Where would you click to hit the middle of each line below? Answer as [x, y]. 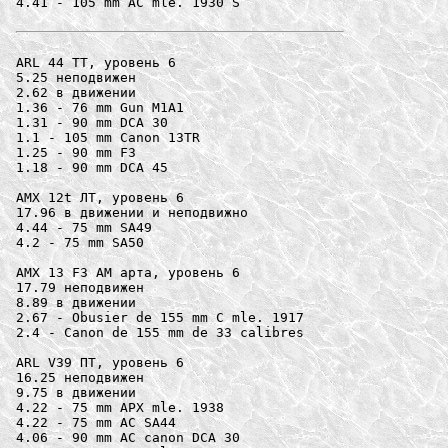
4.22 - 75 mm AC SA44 [96, 422]
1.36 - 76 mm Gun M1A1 [100, 107]
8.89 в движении [76, 302]
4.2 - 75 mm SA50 [80, 242]
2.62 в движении [76, 92]
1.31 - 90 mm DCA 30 [92, 122]
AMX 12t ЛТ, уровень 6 [100, 197]
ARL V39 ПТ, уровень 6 [100, 362]
